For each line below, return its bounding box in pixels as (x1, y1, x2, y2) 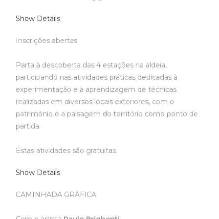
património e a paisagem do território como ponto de (16, 109, 198, 118)
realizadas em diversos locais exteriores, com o (16, 97, 175, 106)
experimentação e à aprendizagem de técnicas (16, 85, 177, 94)
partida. (16, 122, 41, 131)
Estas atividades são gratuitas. (16, 146, 118, 155)
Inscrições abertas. (16, 36, 79, 45)
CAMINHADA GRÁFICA (16, 190, 97, 199)
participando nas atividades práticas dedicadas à (16, 73, 178, 82)
